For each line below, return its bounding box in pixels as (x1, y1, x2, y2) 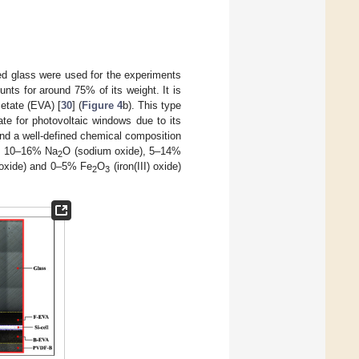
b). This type (122, 99, 182, 112)
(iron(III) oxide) (110, 160, 182, 173)
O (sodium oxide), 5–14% (63, 145, 182, 158)
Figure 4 (81, 99, 123, 112)
